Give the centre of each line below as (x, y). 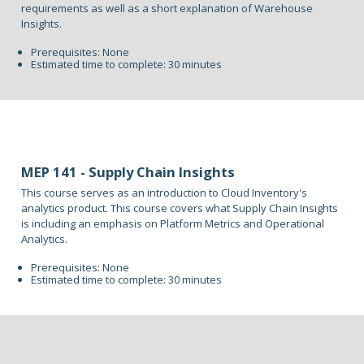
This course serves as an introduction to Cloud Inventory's (165, 193)
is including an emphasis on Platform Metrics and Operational (173, 224)
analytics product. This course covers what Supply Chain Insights (180, 208)
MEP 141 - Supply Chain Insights (128, 172)
